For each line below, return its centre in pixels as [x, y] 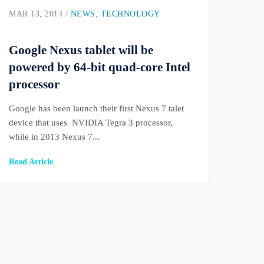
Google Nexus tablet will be [81, 50]
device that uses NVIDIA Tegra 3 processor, [91, 123]
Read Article [31, 162]
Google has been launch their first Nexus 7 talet [97, 108]
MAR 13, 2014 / [40, 14]
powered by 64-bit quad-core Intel [100, 67]
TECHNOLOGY [130, 14]
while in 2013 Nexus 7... [55, 137]
